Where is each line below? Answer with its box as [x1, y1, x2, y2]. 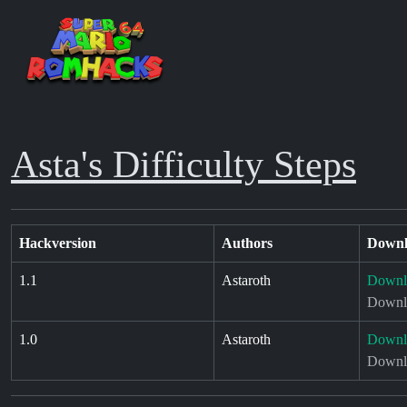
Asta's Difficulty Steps [11, 143, 356, 185]
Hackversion [19, 235, 96, 251]
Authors [222, 235, 273, 251]
